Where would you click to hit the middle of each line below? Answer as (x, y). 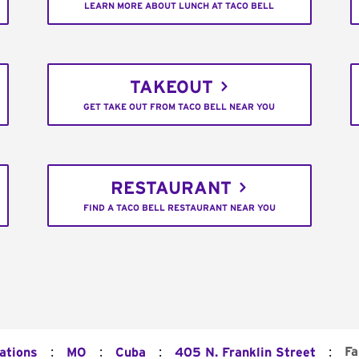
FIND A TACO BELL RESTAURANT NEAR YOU (179, 208)
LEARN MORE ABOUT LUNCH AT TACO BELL (179, 6)
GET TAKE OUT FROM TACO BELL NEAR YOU (179, 107)
